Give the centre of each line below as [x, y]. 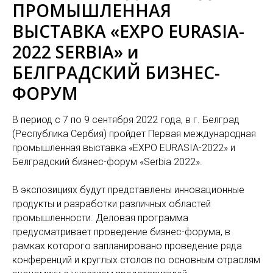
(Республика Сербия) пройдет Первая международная [134, 133]
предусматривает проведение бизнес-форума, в [121, 232]
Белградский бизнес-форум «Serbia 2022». [108, 161]
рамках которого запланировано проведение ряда [127, 246]
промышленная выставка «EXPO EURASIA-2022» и [124, 147]
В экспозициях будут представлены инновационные [128, 190]
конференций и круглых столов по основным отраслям [136, 260]
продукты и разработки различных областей [112, 204]
